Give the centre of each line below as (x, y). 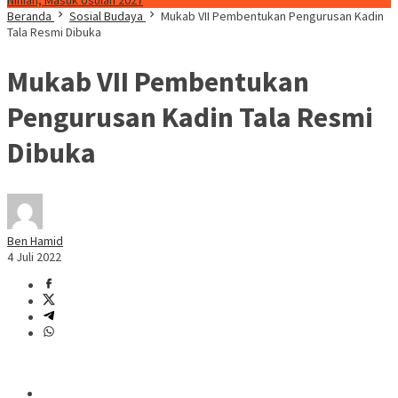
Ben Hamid (35, 241)
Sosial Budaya (106, 16)
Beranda (29, 16)
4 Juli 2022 (34, 257)
